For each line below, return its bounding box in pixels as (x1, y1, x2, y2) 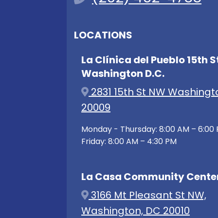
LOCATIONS (74, 28, 132, 42)
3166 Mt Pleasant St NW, (89, 188, 206, 202)
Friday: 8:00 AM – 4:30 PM (81, 135, 177, 147)
